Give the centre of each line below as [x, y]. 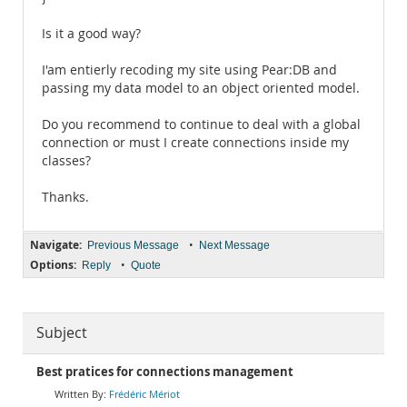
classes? [66, 161]
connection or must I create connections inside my [195, 143]
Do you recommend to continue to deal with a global [201, 124]
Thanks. [65, 197]
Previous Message [133, 245]
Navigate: [56, 245]
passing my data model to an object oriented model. [201, 88]
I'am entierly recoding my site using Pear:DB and [189, 70]
